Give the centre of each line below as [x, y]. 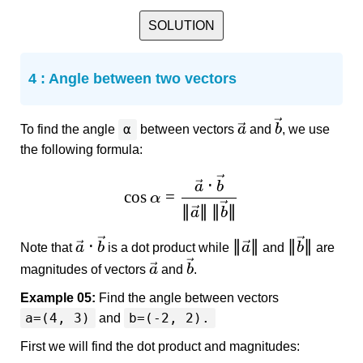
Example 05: [58, 298]
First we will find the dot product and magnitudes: [160, 347]
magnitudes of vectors [85, 270]
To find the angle [69, 130]
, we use [305, 130]
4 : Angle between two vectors [132, 79]
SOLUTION [181, 26]
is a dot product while [169, 247]
